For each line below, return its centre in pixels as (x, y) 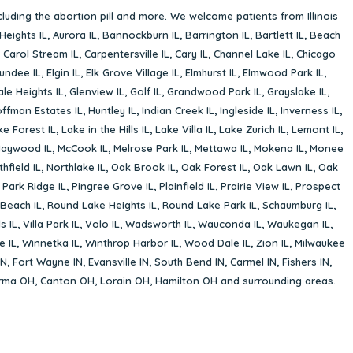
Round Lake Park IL (210, 204)
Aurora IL (75, 34)
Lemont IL (316, 129)
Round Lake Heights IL (102, 204)
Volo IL (102, 223)
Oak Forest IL (214, 167)
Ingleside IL (247, 110)
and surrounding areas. (277, 280)
